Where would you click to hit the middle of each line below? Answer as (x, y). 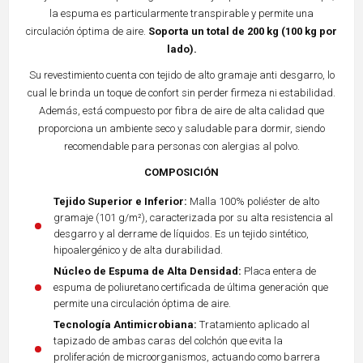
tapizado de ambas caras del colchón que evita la (168, 340)
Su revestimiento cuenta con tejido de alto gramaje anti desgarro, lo (181, 75)
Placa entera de (279, 271)
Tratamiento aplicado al (253, 324)
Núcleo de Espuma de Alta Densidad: (147, 271)
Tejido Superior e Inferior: (120, 201)
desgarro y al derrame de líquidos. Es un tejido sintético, (181, 233)
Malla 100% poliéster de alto (253, 201)
